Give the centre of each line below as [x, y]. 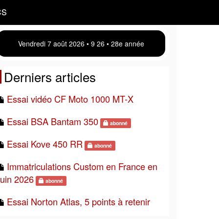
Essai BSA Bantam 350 [53, 121]
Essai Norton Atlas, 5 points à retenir [78, 201]
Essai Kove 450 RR [45, 144]
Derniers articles [50, 77]
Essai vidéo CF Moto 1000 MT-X [70, 99]
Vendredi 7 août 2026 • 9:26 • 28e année [81, 44]
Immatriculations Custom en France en [82, 166]
